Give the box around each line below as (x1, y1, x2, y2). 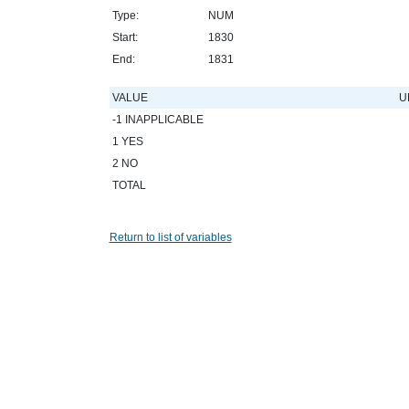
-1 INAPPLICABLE (111, 112, 204, 126)
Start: (111, 30, 138, 44)
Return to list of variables (109, 230, 232, 244)
